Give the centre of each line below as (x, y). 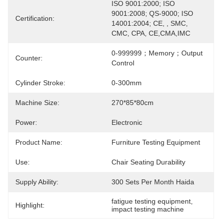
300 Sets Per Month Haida (153, 182)
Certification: (35, 18)
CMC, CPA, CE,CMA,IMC (151, 33)
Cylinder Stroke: (40, 83)
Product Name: (39, 142)
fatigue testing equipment (151, 201)
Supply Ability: (37, 182)
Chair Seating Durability (148, 162)
